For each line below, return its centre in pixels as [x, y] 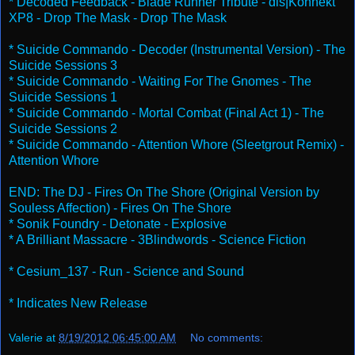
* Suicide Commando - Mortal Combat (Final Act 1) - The [166, 113]
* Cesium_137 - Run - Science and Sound [126, 272]
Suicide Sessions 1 [63, 97]
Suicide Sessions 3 [63, 66]
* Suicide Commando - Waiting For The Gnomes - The [160, 82]
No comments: [227, 337]
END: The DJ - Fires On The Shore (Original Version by [164, 193]
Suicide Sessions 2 [63, 129]
